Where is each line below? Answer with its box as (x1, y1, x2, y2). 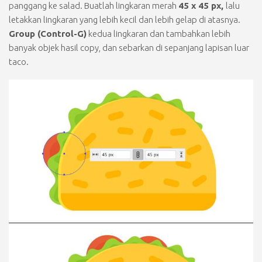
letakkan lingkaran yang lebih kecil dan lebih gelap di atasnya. (9, 15, 240, 25)
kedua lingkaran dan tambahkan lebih (87, 29, 230, 39)
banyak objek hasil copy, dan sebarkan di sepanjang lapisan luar (9, 43, 249, 53)
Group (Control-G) (9, 29, 87, 39)
